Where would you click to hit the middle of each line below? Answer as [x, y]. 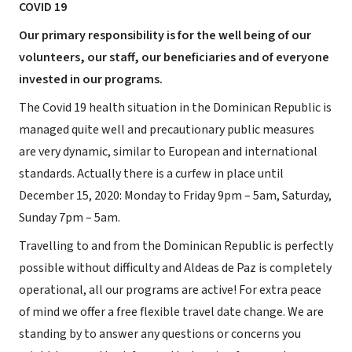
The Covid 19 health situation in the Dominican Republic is [175, 108]
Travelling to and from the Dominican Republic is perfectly [176, 246]
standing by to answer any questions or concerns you [160, 334]
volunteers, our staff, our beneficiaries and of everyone [174, 57]
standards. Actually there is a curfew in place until [151, 174]
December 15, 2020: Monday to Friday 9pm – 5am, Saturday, [175, 196]
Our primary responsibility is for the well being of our [165, 35]
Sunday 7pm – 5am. [70, 218]
